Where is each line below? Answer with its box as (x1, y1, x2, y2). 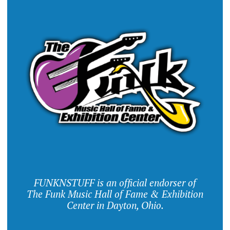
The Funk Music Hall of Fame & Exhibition (27, 187, 203, 200)
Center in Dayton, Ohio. (66, 198, 164, 212)
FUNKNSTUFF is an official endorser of (34, 176, 196, 189)
